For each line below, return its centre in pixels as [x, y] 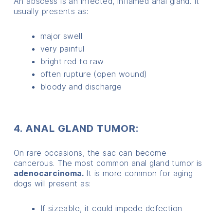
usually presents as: [51, 11]
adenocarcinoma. [50, 173]
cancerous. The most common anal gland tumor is [108, 163]
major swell [61, 36]
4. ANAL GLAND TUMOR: [76, 128]
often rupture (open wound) [94, 74]
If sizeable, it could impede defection [111, 208]
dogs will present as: [52, 183]
